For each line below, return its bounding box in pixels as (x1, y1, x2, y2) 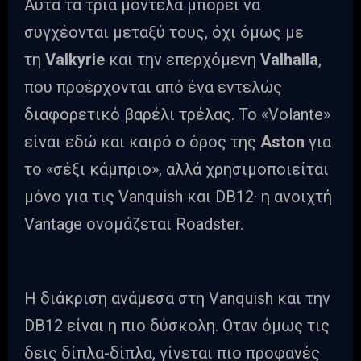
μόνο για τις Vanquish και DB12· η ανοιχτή (24, 187, 332, 207)
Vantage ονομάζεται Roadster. (24, 214, 243, 234)
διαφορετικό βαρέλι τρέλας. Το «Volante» (24, 105, 330, 125)
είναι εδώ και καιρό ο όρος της (24, 132, 260, 152)
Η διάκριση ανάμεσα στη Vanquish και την (24, 288, 330, 309)
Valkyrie (45, 50, 109, 70)
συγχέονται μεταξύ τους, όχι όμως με (24, 23, 304, 43)
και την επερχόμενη (109, 50, 260, 70)
